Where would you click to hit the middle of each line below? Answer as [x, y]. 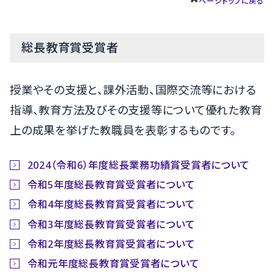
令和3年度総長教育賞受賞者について [111, 224]
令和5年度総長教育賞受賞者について [111, 185]
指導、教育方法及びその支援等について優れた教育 [136, 109]
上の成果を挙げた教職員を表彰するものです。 [123, 130]
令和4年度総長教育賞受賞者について [111, 205]
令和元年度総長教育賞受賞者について [113, 263]
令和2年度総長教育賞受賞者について [111, 244]
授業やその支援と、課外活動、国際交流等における [133, 89]
